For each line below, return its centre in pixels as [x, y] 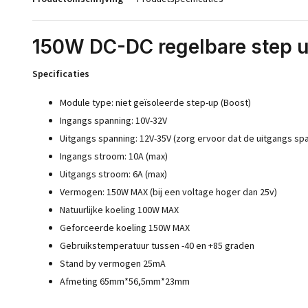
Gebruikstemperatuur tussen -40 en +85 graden [157, 245]
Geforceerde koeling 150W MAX [125, 228]
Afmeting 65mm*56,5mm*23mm [125, 281]
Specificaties [61, 74]
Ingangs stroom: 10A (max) [114, 156]
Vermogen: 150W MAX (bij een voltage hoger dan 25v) [168, 192]
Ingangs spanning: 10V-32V [113, 120]
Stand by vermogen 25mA [113, 263]
